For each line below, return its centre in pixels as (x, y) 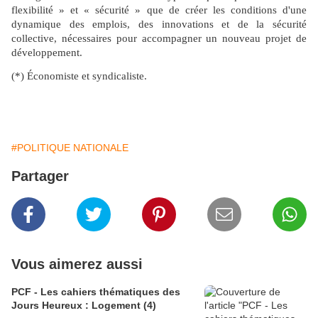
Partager (40, 176)
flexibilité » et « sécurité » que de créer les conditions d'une (159, 10)
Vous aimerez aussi (77, 264)
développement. (47, 52)
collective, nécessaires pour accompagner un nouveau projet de (159, 38)
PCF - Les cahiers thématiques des (96, 291)
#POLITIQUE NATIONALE (70, 147)
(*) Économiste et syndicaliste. (79, 76)
